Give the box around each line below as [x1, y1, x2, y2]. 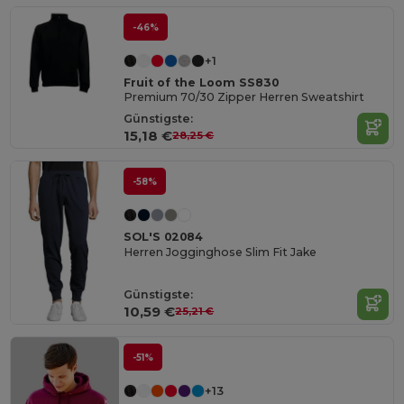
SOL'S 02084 [124, 230, 204, 244]
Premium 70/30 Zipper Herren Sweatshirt [124, 90, 365, 105]
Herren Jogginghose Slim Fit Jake [124, 244, 317, 259]
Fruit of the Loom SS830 [124, 76, 280, 90]
